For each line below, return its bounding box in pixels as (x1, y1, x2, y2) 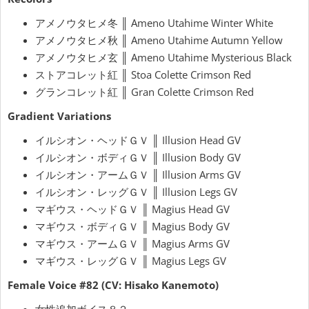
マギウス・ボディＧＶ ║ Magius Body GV (35, 219, 230, 234)
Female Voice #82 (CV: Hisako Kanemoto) (8, 278, 219, 292)
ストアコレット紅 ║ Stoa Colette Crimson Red (35, 68, 251, 82)
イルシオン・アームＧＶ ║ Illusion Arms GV (35, 168, 241, 182)
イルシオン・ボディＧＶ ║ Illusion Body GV (35, 150, 241, 165)
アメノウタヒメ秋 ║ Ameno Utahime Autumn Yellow (35, 33, 283, 48)
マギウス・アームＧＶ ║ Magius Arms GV (35, 237, 230, 251)
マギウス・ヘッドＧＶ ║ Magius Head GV (35, 202, 230, 217)
